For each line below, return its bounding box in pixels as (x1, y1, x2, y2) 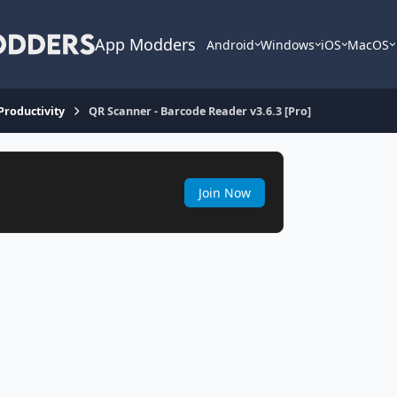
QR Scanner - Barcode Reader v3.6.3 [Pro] (88, 103, 311, 119)
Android (206, 35, 255, 53)
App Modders (95, 34, 197, 55)
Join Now (198, 183, 251, 201)
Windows (261, 35, 315, 53)
